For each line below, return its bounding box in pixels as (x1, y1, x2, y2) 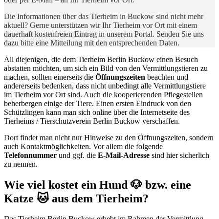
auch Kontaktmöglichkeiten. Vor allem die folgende (4, 142, 163, 151)
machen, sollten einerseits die (4, 72, 95, 81)
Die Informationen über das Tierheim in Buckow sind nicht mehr (4, 12, 203, 21)
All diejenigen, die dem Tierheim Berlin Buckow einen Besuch (4, 55, 198, 64)
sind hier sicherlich (150, 151, 209, 159)
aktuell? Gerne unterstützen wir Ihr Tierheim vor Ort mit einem (4, 21, 197, 29)
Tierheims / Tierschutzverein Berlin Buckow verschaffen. (4, 116, 180, 125)
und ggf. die (57, 151, 98, 159)
